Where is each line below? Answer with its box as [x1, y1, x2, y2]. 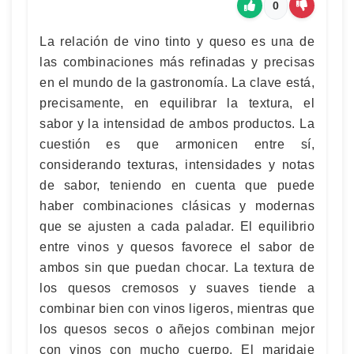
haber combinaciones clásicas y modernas [40, 198, 314, 213]
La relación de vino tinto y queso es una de [40, 34, 314, 48]
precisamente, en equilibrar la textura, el [40, 96, 314, 110]
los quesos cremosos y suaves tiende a [40, 281, 314, 295]
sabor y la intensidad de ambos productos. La [40, 116, 314, 130]
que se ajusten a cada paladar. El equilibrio [40, 219, 314, 233]
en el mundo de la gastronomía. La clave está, [40, 75, 314, 89]
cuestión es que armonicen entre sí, [40, 137, 314, 151]
